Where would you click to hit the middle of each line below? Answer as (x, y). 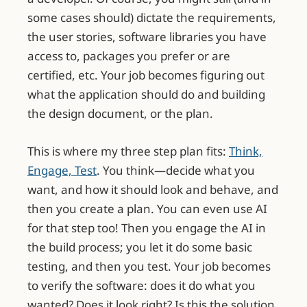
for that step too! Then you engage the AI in (147, 228)
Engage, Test (62, 170)
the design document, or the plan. (120, 113)
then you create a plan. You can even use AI (147, 208)
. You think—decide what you (176, 170)
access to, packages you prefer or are (129, 56)
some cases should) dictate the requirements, (152, 17)
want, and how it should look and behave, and (153, 189)
